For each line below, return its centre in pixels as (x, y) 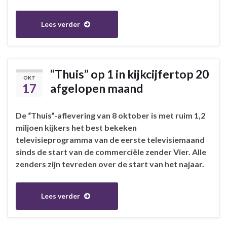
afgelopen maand (97, 88)
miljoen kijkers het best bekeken (76, 127)
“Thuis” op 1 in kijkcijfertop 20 (129, 74)
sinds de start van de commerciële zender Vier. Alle (111, 152)
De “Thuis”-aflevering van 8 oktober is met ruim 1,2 (110, 115)
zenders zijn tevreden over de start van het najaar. (110, 164)
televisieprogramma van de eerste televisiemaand (110, 139)
